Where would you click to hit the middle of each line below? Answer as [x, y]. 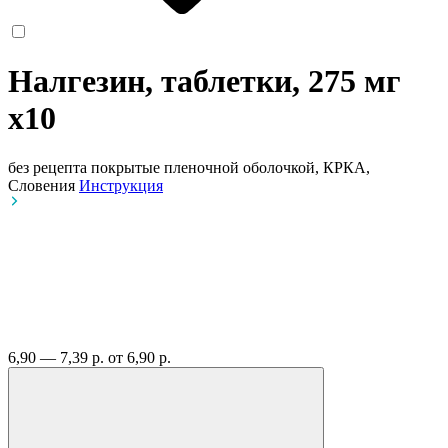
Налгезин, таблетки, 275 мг [204, 81]
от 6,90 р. [139, 357]
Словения [43, 185]
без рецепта [47, 167]
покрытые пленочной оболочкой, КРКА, [230, 167]
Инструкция [121, 185]
